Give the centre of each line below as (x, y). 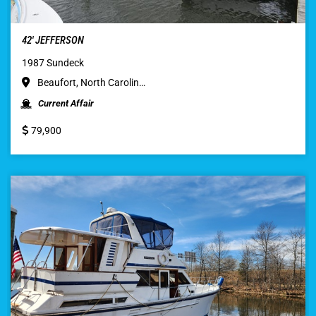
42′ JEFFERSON (53, 40)
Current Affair (66, 103)
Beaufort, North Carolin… (90, 82)
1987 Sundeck (53, 62)
